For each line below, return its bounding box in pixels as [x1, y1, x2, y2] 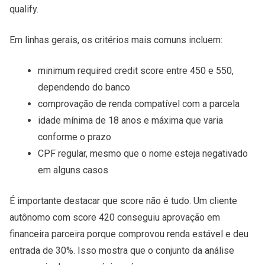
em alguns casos [38, 164, 108, 176]
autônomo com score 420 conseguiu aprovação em [9, 212, 220, 224]
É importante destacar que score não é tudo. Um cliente [9, 195, 237, 207]
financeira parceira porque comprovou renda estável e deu [9, 228, 248, 240]
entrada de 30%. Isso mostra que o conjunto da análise [9, 245, 234, 257]
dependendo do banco [38, 82, 130, 93]
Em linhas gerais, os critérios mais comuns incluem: [9, 34, 222, 46]
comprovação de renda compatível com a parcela [38, 98, 240, 110]
